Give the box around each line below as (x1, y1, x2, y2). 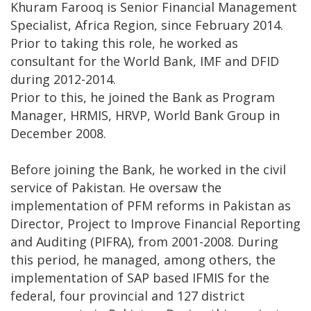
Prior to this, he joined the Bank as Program (10, 88, 275, 106)
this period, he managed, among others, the (10, 251, 276, 268)
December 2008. (10, 124, 106, 142)
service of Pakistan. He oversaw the (10, 178, 221, 196)
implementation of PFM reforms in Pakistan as (10, 196, 291, 214)
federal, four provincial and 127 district (10, 287, 245, 304)
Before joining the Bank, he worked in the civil (10, 160, 286, 178)
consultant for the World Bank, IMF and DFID (10, 52, 279, 69)
